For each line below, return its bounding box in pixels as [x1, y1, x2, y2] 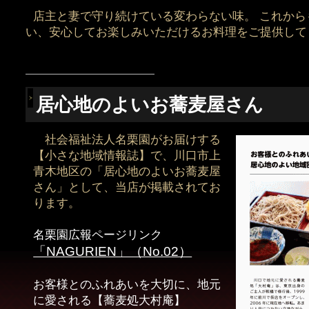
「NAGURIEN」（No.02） [33, 243, 192, 259]
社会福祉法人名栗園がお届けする [33, 132, 221, 146]
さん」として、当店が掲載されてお [33, 180, 221, 194]
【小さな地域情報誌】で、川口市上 [33, 148, 221, 162]
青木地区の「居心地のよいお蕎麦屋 [33, 164, 221, 178]
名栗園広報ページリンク [33, 228, 163, 241]
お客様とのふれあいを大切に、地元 [33, 277, 221, 291]
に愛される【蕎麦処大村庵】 [33, 293, 186, 307]
